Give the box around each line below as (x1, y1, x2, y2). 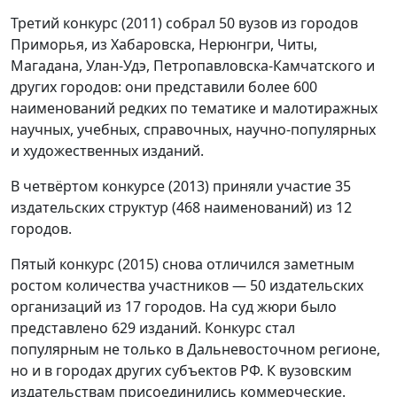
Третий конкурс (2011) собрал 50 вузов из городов (11, 13, 358, 34)
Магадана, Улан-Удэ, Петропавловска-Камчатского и (11, 56, 375, 76)
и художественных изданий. (11, 141, 204, 161)
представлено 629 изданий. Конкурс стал (11, 318, 295, 339)
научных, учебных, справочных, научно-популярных (11, 120, 376, 140)
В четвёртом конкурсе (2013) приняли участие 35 (11, 176, 351, 197)
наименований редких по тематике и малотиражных (11, 98, 378, 119)
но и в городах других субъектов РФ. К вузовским (11, 361, 352, 381)
